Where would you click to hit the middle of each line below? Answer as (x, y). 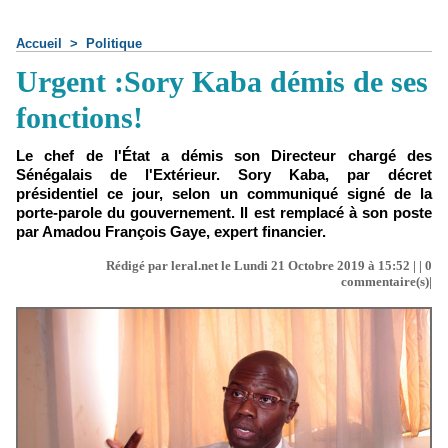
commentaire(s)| (386, 281)
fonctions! (79, 117)
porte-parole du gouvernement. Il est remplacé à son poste (224, 212)
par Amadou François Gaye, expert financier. (171, 231)
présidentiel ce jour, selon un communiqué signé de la (224, 193)
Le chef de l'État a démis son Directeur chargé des (224, 155)
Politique (114, 43)
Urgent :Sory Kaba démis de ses (222, 81)
